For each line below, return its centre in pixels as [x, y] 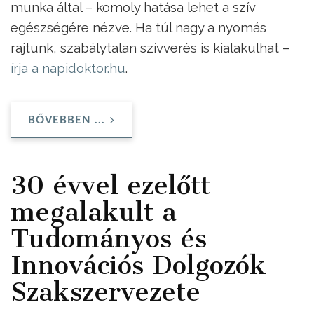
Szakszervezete [105, 291]
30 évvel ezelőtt [110, 185]
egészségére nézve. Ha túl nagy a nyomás [138, 28]
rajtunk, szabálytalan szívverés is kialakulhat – [150, 48]
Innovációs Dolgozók [138, 265]
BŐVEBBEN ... [67, 120]
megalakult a [94, 211]
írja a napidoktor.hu [68, 68]
